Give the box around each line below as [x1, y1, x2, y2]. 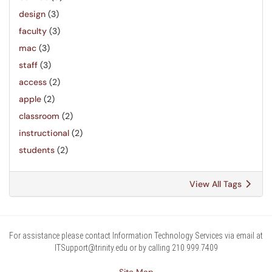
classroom [19, 110, 59, 121]
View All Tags [189, 178, 244, 189]
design [19, 8, 46, 19]
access [19, 76, 47, 87]
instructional [19, 127, 69, 138]
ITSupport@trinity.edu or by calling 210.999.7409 [54, 243, 218, 253]
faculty [19, 25, 47, 36]
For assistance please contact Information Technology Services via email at [9, 231, 263, 240]
